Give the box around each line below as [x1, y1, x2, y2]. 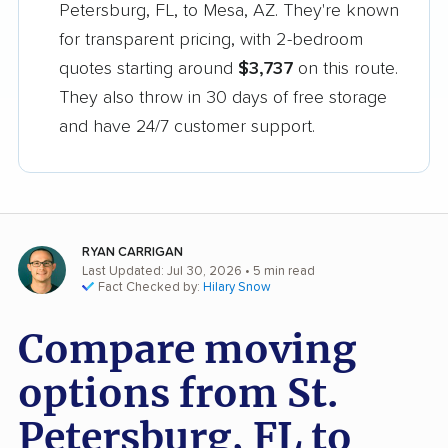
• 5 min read [242, 265, 315, 279]
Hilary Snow [203, 281, 271, 295]
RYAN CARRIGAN [82, 246, 183, 260]
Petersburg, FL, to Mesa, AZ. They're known [59, 2, 399, 21]
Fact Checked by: [98, 281, 203, 295]
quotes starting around [59, 60, 238, 79]
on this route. [293, 60, 398, 79]
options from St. [18, 369, 338, 419]
